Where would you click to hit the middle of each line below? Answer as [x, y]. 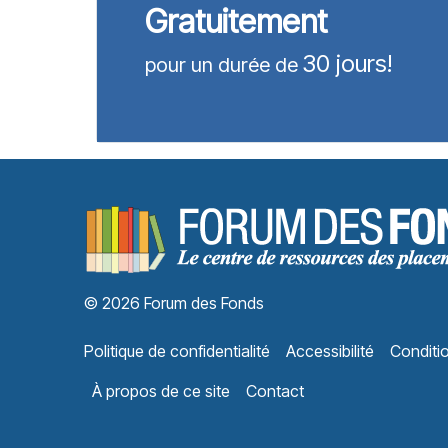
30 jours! [347, 63]
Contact [275, 391]
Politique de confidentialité [177, 351]
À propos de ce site [161, 391]
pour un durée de [221, 65]
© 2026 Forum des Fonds [174, 303]
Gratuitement [236, 21]
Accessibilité [330, 351]
